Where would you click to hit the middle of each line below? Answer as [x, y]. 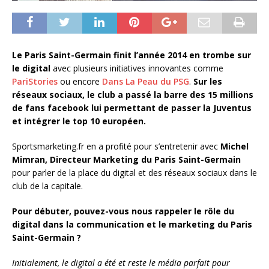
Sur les [208, 82]
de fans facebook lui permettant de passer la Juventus [132, 108]
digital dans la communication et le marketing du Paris [132, 225]
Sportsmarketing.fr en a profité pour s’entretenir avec [116, 147]
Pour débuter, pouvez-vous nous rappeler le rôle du [123, 211]
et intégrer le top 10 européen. [79, 121]
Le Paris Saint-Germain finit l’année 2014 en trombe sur [131, 55]
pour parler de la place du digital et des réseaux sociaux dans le [134, 173]
